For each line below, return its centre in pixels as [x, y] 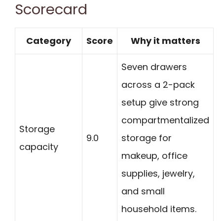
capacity [39, 147]
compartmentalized [165, 120]
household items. [159, 209]
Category [49, 41]
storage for [147, 138]
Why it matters [165, 41]
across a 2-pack [158, 85]
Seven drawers [154, 67]
